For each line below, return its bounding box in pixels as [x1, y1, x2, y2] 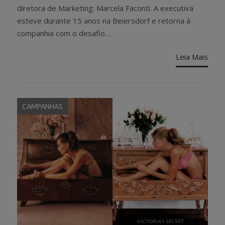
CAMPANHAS [22, 102, 63, 111]
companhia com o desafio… [17, 28, 110, 39]
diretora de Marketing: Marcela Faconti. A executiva [17, 3, 193, 14]
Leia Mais [176, 51, 208, 62]
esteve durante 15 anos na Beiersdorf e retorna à [17, 16, 190, 26]
